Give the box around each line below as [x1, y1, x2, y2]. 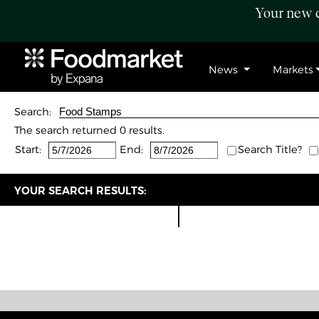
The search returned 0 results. [14, 124, 164, 137]
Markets [272, 63, 313, 76]
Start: [15, 143, 41, 156]
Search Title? [238, 143, 302, 156]
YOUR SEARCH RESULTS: [14, 184, 146, 197]
